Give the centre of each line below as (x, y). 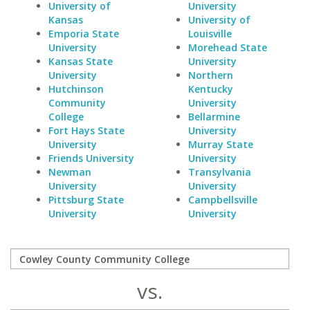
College (66, 117)
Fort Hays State (86, 130)
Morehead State (227, 47)
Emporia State (84, 34)
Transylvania (219, 172)
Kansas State (81, 61)
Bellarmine (214, 117)
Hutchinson (76, 89)
